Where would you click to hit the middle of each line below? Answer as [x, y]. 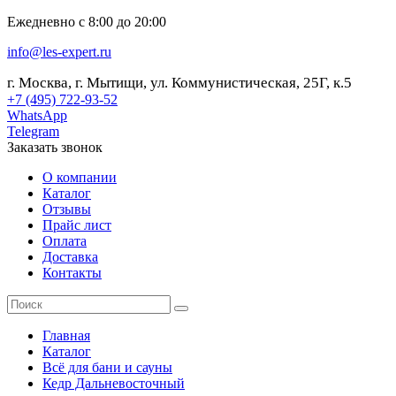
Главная [66, 335]
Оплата [65, 241]
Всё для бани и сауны [107, 367]
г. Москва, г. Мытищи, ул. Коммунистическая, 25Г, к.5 [179, 83]
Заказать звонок [55, 147]
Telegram [33, 131]
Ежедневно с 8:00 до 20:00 [87, 22]
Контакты [72, 273]
